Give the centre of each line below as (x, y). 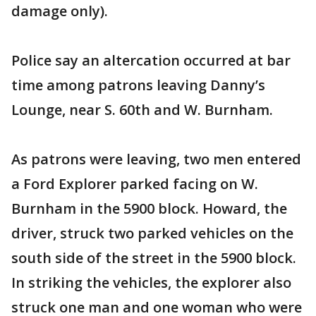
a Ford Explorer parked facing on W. (135, 184)
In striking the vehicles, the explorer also (151, 282)
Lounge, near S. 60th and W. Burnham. (142, 110)
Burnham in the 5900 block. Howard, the (149, 208)
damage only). (60, 11)
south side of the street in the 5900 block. (154, 258)
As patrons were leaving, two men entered (156, 159)
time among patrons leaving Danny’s (138, 85)
